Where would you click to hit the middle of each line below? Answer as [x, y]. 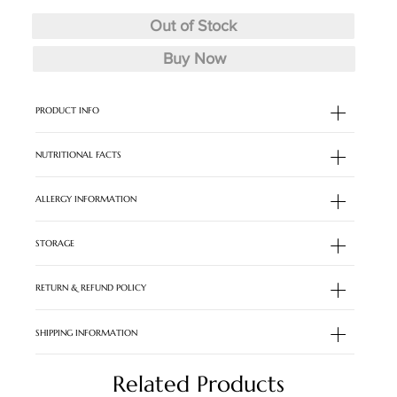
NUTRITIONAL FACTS [78, 155]
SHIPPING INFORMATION [86, 332]
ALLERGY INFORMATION [86, 199]
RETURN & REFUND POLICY [90, 288]
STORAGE [54, 244]
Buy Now [194, 58]
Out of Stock [193, 26]
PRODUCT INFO [67, 110]
